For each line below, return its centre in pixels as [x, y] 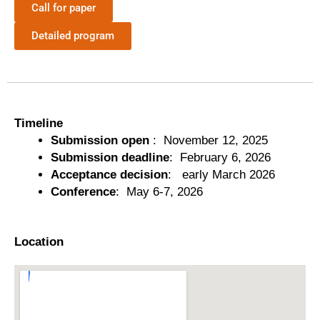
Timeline [39, 124]
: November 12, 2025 [209, 141]
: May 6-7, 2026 [159, 192]
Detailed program [73, 36]
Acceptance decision [109, 175]
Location [39, 241]
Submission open [100, 141]
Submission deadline [110, 158]
